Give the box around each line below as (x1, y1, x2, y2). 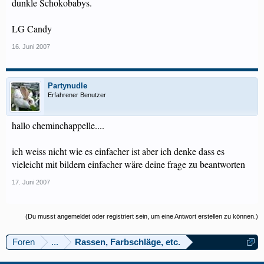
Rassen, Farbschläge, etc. (75, 237, 180, 247)
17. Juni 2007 (12, 179, 50, 186)
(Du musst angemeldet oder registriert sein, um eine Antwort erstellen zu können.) (25, 213, 258, 220)
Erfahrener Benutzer (48, 91, 106, 98)
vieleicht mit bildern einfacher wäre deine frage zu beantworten (12, 158, 245, 170)
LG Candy (12, 22, 52, 35)
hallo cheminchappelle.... (12, 119, 104, 131)
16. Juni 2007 (12, 43, 50, 50)
